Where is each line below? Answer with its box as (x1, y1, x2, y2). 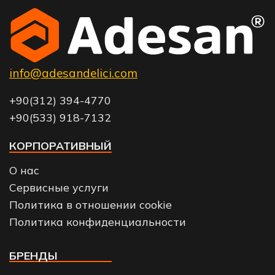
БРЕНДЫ (9, 248, 58, 262)
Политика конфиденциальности (9, 214, 186, 228)
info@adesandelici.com (9, 66, 137, 81)
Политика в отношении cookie (9, 197, 172, 211)
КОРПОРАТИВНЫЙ (9, 138, 112, 152)
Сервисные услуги (9, 180, 109, 194)
